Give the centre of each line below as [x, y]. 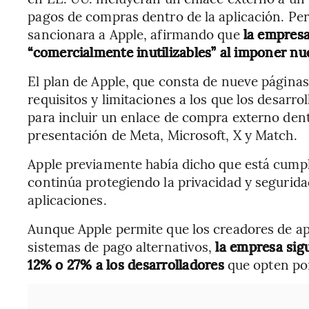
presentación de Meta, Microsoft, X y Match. [162, 135]
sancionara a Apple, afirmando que [136, 34]
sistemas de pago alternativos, [122, 247]
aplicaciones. [67, 200]
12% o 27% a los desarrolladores [126, 265]
